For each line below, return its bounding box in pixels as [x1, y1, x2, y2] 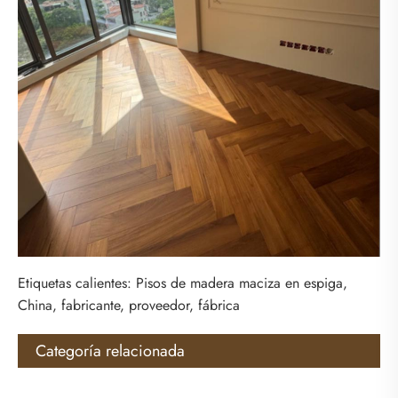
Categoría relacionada [36, 338, 185, 362]
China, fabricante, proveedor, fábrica [18, 294, 240, 315]
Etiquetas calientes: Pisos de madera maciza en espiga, [18, 272, 347, 293]
